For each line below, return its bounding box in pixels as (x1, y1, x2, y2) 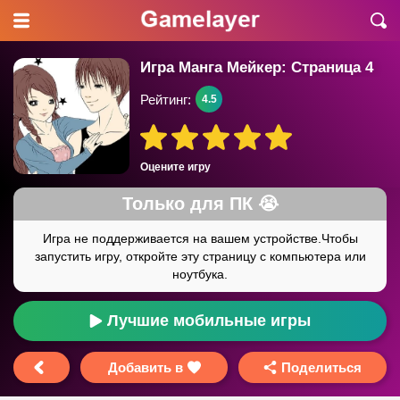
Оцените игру (140, 161, 211, 173)
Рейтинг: (140, 91, 191, 107)
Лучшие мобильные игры (107, 312, 311, 329)
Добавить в (107, 360, 183, 375)
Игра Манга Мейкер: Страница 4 (140, 59, 373, 76)
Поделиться (281, 360, 362, 375)
